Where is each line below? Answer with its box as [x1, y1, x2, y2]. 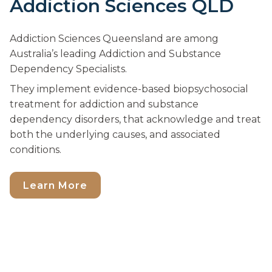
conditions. [10, 144, 61, 156]
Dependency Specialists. [10, 63, 127, 75]
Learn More [23, 179, 87, 191]
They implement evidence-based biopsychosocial [10, 83, 248, 95]
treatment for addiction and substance [10, 98, 199, 110]
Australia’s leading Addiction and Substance [10, 48, 221, 60]
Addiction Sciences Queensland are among [10, 33, 219, 45]
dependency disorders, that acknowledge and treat [10, 114, 261, 126]
